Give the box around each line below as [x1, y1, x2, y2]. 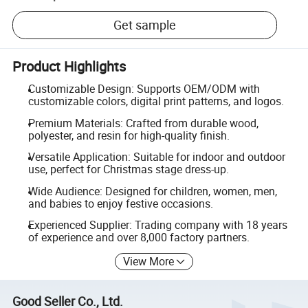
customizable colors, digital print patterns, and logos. [27, 93, 284, 109]
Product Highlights [12, 56, 126, 76]
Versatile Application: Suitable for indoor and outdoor [27, 149, 285, 165]
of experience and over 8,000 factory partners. [27, 230, 250, 245]
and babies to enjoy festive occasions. [27, 195, 213, 211]
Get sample [113, 16, 177, 34]
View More [123, 253, 175, 269]
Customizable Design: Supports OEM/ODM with [27, 81, 260, 96]
